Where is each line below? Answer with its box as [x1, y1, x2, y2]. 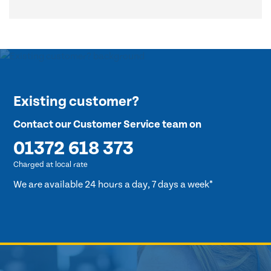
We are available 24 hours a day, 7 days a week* [13, 179, 214, 191]
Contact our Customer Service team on [13, 118, 202, 131]
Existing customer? [13, 93, 140, 111]
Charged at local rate [13, 160, 88, 170]
